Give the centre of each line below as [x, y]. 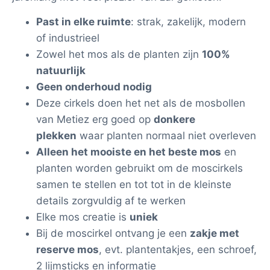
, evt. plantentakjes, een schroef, [178, 250]
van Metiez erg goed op [95, 120]
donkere [174, 120]
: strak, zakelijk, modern [188, 22]
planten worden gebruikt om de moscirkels [140, 168]
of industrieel [68, 38]
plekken [56, 136]
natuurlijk [61, 71]
